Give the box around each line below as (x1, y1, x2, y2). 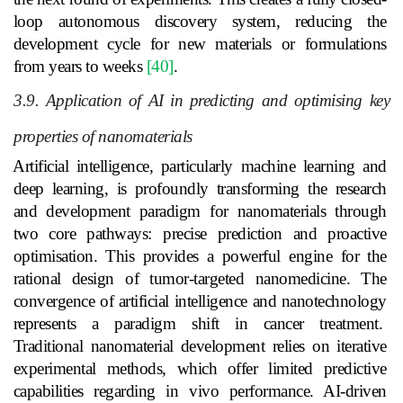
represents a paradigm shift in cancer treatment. (13, 314, 387, 334)
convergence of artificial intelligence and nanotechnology (13, 291, 387, 311)
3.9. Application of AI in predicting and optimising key (13, 90, 390, 110)
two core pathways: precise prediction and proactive (13, 224, 387, 244)
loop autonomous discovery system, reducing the (13, 11, 387, 31)
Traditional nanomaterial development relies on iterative (13, 336, 387, 356)
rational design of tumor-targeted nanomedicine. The (13, 269, 387, 289)
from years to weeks (13, 56, 147, 76)
